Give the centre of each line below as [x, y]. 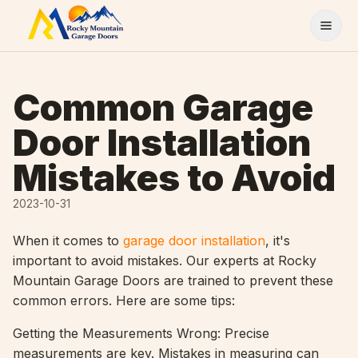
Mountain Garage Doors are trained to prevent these [173, 280]
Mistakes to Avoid [174, 178]
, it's [278, 241]
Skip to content [55, 15]
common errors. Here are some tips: [124, 300]
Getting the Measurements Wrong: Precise [141, 333]
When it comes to [68, 241]
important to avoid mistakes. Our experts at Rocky [165, 261]
